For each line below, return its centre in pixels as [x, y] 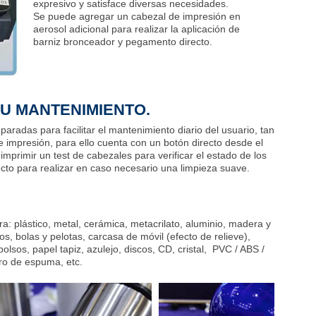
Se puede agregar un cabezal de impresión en [137, 16]
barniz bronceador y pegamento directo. [123, 41]
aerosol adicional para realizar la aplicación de [136, 29]
